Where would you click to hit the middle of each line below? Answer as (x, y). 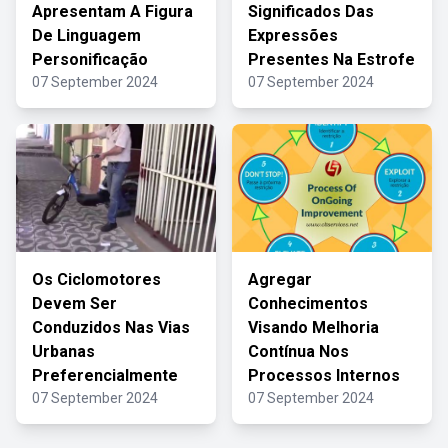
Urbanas (63, 351)
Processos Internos (324, 375)
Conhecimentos (308, 303)
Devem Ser (74, 303)
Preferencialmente (105, 375)
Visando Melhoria (313, 327)
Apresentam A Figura (112, 11)
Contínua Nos (298, 351)
